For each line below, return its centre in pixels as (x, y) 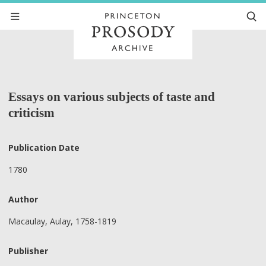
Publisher (28, 251)
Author (23, 199)
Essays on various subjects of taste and (112, 97)
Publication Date (44, 148)
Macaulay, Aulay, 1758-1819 (62, 221)
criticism (31, 113)
